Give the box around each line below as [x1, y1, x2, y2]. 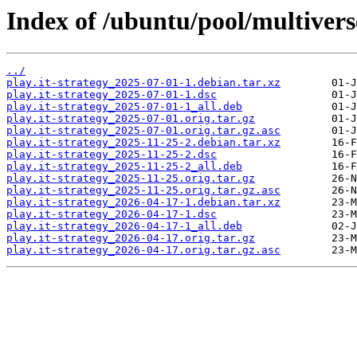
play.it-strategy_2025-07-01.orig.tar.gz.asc [6, 124, 280, 137]
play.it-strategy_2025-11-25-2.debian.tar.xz [6, 136, 280, 149]
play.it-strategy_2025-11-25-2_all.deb [6, 160, 242, 173]
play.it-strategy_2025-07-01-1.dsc [6, 88, 217, 101]
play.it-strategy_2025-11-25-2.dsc [6, 148, 217, 161]
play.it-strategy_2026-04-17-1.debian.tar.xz [6, 196, 280, 209]
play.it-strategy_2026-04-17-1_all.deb [6, 220, 242, 233]
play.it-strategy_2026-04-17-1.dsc [6, 208, 217, 221]
